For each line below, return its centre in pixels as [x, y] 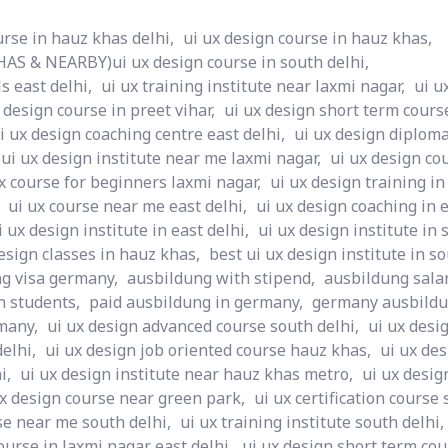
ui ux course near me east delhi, [127, 206]
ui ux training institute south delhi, [312, 422]
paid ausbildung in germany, [196, 302]
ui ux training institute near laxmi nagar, [253, 86]
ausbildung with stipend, [221, 278]
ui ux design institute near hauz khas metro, [186, 374]
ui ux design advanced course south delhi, [203, 326]
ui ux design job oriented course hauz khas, [208, 350]
